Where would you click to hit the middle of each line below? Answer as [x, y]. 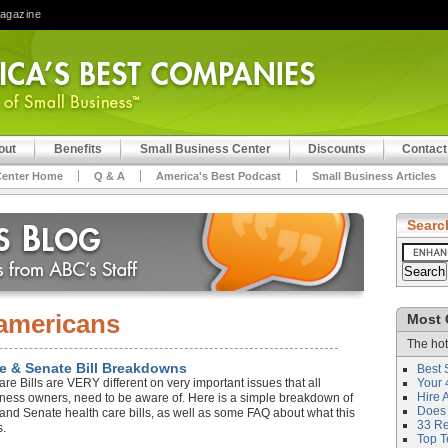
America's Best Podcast [218, 176]
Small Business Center [205, 149]
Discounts [337, 149]
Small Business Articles [374, 176]
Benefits [78, 149]
